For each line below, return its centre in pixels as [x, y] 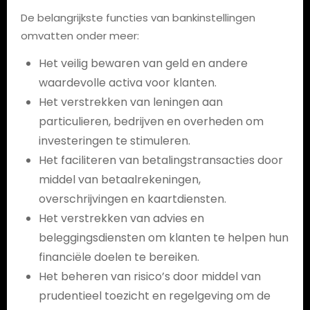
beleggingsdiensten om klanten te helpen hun [163, 238]
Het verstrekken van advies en [121, 218]
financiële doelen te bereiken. [119, 257]
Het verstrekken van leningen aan [130, 102]
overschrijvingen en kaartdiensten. [132, 199]
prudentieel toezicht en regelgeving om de [154, 296]
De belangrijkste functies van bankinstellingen [138, 18]
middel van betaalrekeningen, [119, 180]
